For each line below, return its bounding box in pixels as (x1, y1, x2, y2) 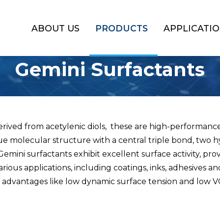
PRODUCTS (95, 23, 148, 33)
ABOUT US (31, 23, 80, 33)
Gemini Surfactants (15, 57, 205, 81)
